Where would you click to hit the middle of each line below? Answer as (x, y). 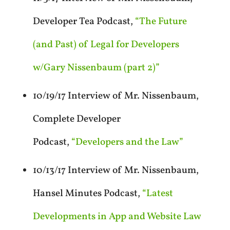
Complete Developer (76, 119)
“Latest (157, 194)
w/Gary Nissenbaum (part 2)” (96, 68)
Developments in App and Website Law (117, 217)
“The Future (161, 22)
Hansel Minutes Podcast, (87, 194)
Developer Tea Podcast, (84, 22)
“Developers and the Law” (127, 142)
